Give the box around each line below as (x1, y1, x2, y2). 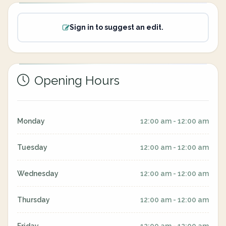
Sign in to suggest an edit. (70, 23, 163, 31)
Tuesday (17, 143, 47, 151)
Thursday (17, 196, 50, 204)
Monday (17, 117, 45, 125)
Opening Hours (31, 73, 120, 88)
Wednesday (17, 169, 59, 178)
